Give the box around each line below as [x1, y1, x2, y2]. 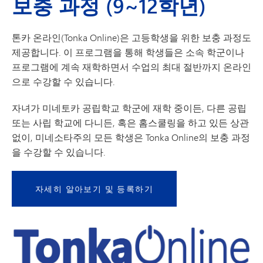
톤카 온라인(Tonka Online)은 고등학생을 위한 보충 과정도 [12, 31, 251, 45]
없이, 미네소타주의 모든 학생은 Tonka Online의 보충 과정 [12, 130, 250, 144]
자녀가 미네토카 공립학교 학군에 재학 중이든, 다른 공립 [12, 101, 247, 115]
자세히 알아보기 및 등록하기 [35, 183, 153, 195]
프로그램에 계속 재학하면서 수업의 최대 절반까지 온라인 [12, 60, 251, 74]
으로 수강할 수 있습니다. [12, 75, 117, 89]
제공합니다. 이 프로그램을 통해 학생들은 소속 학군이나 [12, 45, 244, 59]
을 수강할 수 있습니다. [12, 145, 106, 159]
